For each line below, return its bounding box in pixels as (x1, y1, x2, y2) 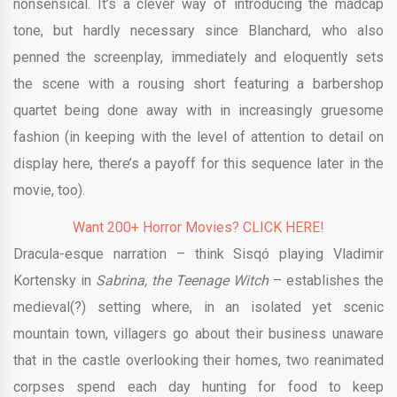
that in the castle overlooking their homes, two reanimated (13, 351, 384, 369)
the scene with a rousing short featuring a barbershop (13, 74, 384, 92)
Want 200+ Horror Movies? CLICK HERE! (73, 218, 324, 236)
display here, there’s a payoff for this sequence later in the (13, 154, 384, 172)
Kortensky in (13, 271, 96, 289)
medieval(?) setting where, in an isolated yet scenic (13, 298, 384, 315)
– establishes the (273, 271, 384, 289)
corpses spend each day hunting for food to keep (13, 378, 384, 395)
